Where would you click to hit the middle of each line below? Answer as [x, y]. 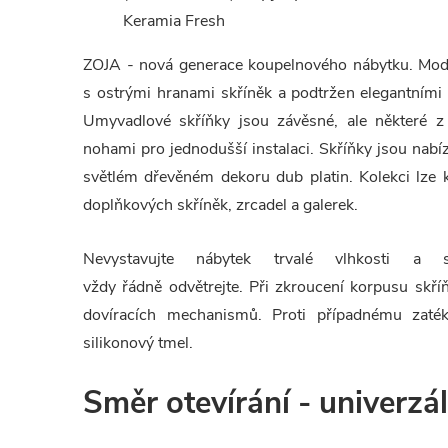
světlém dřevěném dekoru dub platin [216, 177]
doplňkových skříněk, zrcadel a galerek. [220, 205]
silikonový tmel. [138, 343]
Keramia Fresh [174, 21]
